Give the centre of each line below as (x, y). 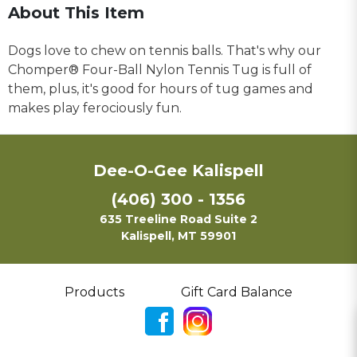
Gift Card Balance (237, 292)
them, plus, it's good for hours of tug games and (161, 88)
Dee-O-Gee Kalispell (178, 170)
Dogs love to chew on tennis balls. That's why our (165, 50)
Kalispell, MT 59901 (178, 235)
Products (94, 292)
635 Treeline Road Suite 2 (178, 219)
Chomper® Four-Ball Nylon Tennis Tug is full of (160, 69)
